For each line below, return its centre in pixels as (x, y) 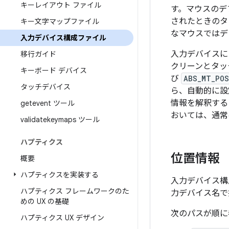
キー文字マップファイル (60, 21)
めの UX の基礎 (45, 201)
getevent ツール (48, 103)
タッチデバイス (45, 87)
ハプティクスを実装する (60, 175)
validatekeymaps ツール (60, 120)
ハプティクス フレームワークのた (75, 191)
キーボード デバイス (54, 71)
